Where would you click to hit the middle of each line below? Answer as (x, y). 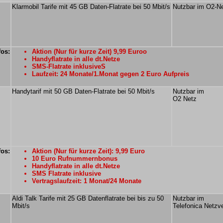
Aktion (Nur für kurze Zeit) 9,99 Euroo (89, 52)
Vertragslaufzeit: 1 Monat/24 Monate (87, 181)
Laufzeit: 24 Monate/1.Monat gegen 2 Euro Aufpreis (111, 74)
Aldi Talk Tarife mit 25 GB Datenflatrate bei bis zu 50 (88, 198)
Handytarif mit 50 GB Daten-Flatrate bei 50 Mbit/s (83, 91)
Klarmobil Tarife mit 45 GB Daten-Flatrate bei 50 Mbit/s (91, 7)
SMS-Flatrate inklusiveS (69, 66)
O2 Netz (185, 99)
